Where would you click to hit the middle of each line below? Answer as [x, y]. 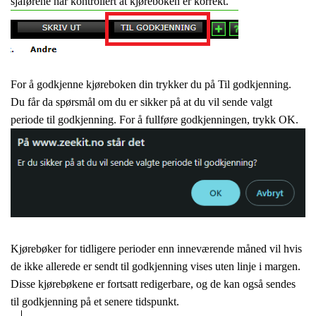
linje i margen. [269, 267]
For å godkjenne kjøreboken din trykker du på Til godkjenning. [151, 84]
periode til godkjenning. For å [78, 120]
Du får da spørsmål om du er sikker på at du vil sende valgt [141, 102]
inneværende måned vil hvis [239, 249]
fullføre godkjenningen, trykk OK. [222, 120]
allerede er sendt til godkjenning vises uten [141, 267]
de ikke [28, 267]
